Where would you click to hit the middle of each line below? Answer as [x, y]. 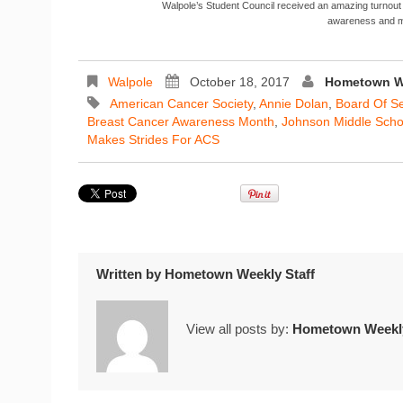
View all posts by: [239, 329]
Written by [130, 273]
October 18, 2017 [240, 81]
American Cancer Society [181, 103]
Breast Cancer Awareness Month [181, 121]
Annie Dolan [294, 103]
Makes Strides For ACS [153, 139]
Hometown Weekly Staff [240, 273]
